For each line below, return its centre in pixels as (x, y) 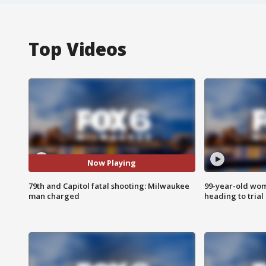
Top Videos (77, 49)
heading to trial (234, 196)
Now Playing (112, 163)
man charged (54, 196)
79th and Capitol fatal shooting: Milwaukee (109, 186)
